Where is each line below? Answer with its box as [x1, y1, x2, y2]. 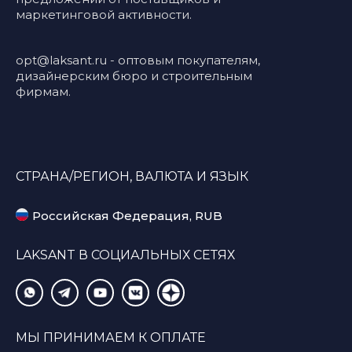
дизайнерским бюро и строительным [16, 68, 252, 83]
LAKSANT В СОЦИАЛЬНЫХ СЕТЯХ [16, 247, 235, 262]
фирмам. [16, 83, 71, 99]
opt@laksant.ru [16, 52, 107, 68]
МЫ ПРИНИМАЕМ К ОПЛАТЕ [16, 329, 206, 345]
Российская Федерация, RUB [32, 208, 222, 224]
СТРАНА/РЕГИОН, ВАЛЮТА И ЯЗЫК [16, 168, 248, 184]
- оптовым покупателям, [107, 52, 260, 68]
